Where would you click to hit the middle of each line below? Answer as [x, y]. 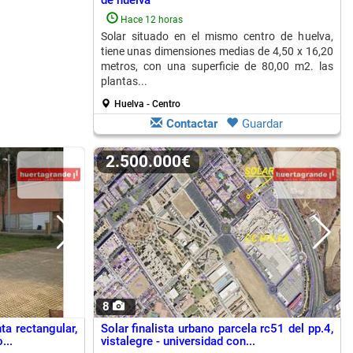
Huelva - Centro [147, 104]
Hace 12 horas [151, 20]
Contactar [192, 124]
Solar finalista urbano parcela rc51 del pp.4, [217, 329]
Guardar [262, 124]
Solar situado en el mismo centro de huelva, [217, 36]
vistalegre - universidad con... [178, 341]
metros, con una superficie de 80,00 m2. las [217, 66]
